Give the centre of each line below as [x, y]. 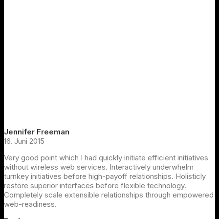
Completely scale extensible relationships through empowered [109, 195]
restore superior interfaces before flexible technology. [95, 185]
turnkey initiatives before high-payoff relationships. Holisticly [105, 176]
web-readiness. [30, 204]
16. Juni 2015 [24, 141]
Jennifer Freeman [37, 131]
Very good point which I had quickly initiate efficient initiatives [106, 157]
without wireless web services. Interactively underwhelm [99, 167]
